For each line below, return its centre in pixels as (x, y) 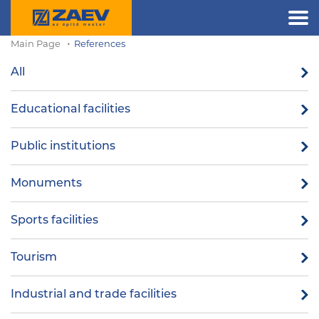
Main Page (36, 45)
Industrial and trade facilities (94, 295)
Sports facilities (54, 221)
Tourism (34, 258)
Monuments (46, 184)
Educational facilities (70, 110)
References (100, 45)
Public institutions (63, 147)
